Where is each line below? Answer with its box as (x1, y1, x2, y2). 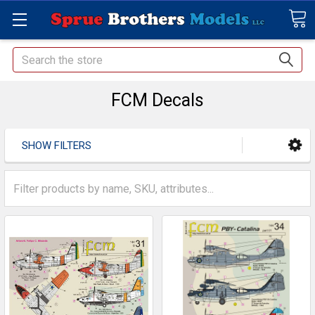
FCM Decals (111, 90, 204, 110)
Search (13, 49, 46, 62)
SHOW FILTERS (22, 139, 91, 153)
